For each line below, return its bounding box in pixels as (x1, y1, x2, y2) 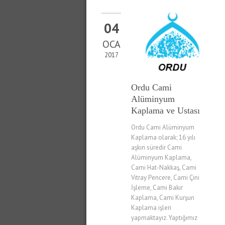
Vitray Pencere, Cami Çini (131, 173, 199, 182)
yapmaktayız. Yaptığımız (131, 213, 197, 222)
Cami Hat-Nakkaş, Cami (131, 163, 196, 172)
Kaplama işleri (131, 203, 171, 212)
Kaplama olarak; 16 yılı (131, 133, 195, 142)
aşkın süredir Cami (131, 143, 182, 152)
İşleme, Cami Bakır (131, 183, 183, 192)
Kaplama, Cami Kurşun (131, 193, 194, 202)
